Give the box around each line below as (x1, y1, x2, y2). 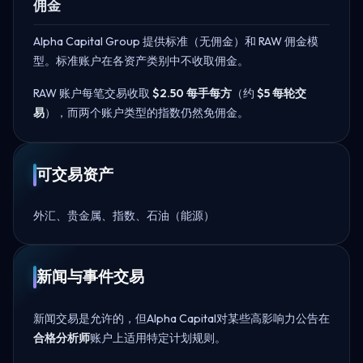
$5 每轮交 (257, 85, 306, 100)
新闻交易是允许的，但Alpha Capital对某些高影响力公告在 (33, 310, 330, 326)
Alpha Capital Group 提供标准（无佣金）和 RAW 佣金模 (33, 33, 318, 49)
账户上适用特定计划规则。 (90, 330, 226, 345)
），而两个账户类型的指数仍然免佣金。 (45, 105, 249, 120)
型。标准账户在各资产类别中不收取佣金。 (33, 53, 249, 68)
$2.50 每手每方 (152, 85, 232, 100)
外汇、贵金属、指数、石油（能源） (33, 207, 215, 223)
